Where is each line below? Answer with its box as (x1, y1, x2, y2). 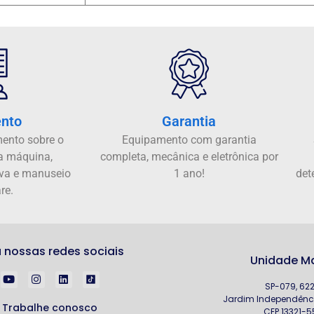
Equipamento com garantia (121, 133, 257, 147)
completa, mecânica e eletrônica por (100, 150, 278, 164)
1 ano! (173, 167, 205, 181)
